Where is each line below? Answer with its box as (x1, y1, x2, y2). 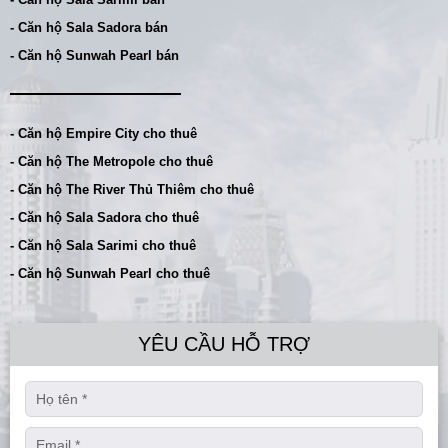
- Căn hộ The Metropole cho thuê (10, 154, 213, 170)
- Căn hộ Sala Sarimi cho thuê (10, 238, 196, 254)
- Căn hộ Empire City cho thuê (10, 126, 197, 142)
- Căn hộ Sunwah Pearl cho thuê (10, 266, 210, 282)
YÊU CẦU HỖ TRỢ (138, 333, 310, 356)
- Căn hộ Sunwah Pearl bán (10, 48, 179, 64)
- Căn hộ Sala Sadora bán (10, 20, 168, 36)
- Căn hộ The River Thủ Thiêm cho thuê (10, 182, 254, 198)
